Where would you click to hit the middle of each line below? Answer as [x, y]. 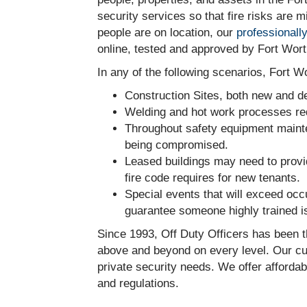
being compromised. [176, 145]
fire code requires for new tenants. [212, 178]
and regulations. [138, 283]
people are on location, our [167, 33]
